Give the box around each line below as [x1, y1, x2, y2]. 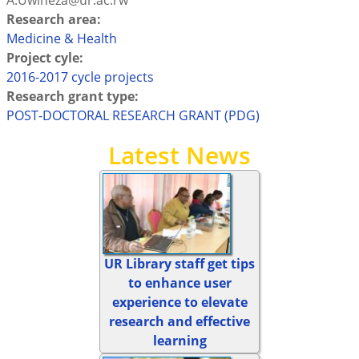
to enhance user [127, 273, 232, 292]
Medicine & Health [6, 30, 117, 47]
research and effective [109, 312, 250, 330]
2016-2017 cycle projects [6, 68, 154, 86]
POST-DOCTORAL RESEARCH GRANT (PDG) [6, 107, 260, 124]
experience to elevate [111, 292, 248, 311]
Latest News [108, 139, 251, 171]
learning [152, 331, 207, 349]
